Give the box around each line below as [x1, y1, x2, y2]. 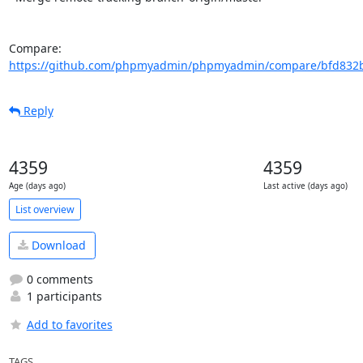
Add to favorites [26, 316, 113, 332]
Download [28, 237, 86, 254]
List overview [15, 202, 75, 216]
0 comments [23, 271, 93, 287]
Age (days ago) [8, 181, 66, 191]
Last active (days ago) [263, 181, 348, 191]
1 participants [23, 288, 102, 304]
